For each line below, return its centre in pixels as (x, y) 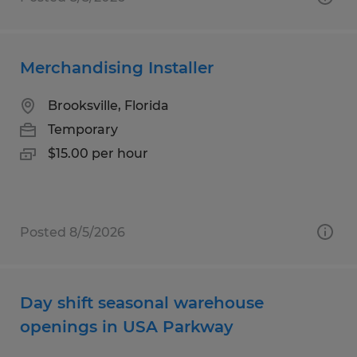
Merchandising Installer (117, 67)
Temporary (83, 129)
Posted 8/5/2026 (73, 232)
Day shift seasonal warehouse (142, 302)
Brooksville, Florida (108, 105)
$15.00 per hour (98, 153)
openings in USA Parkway (127, 326)
